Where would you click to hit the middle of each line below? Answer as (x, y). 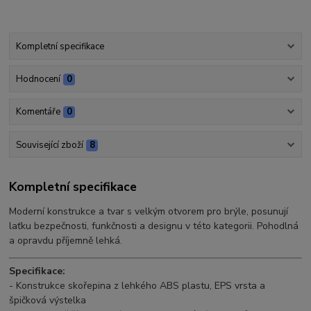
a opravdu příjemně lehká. (66, 241)
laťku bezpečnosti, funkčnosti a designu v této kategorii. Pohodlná (154, 226)
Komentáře (38, 112)
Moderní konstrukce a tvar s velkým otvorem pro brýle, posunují (149, 212)
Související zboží (49, 145)
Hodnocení (38, 79)
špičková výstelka (48, 301)
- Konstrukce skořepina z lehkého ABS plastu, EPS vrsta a (137, 286)
